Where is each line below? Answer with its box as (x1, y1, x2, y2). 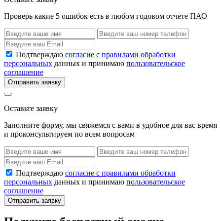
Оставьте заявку (4, 104, 58, 113)
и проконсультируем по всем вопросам (4, 130, 135, 139)
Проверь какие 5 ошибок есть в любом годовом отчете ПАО (4, 12, 207, 21)
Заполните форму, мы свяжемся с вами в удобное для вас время (4, 121, 217, 130)
